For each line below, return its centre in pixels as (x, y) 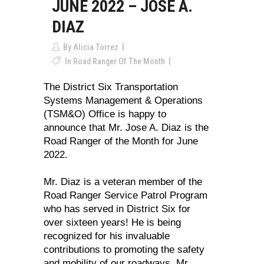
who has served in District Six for (117, 209)
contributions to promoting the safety (124, 250)
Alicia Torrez (96, 47)
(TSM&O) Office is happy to (105, 114)
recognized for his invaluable (107, 236)
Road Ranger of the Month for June (121, 141)
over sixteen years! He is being (112, 223)
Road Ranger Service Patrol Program (126, 196)
